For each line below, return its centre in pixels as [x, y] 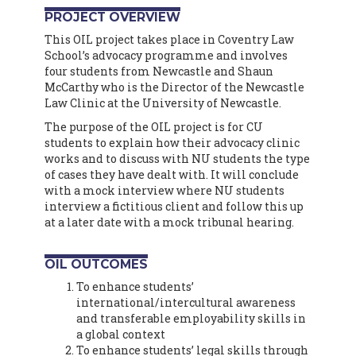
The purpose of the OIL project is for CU [154, 126]
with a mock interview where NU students [164, 190]
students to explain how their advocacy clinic [172, 142]
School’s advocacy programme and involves [166, 55]
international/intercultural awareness [186, 302]
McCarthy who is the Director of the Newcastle [174, 87]
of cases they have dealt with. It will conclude [172, 174]
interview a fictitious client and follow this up [174, 206]
